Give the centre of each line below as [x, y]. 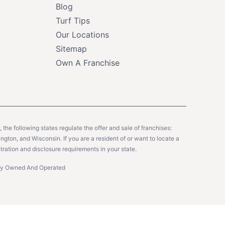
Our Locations [82, 34]
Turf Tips [73, 20]
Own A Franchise [87, 63]
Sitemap [71, 48]
